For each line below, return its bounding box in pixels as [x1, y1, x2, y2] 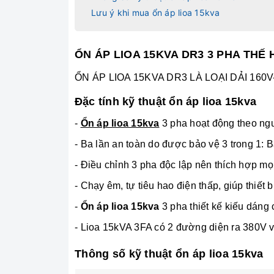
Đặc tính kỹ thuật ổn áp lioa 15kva [75, 95, 257, 108]
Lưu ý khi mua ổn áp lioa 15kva [91, 7, 220, 18]
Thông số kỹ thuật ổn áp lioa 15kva [75, 247, 264, 260]
